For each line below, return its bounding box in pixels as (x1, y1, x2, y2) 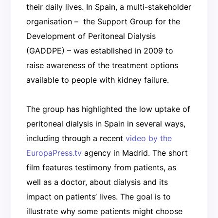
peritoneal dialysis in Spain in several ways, (26, 118, 185, 128)
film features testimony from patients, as (26, 162, 176, 172)
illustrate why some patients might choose (26, 206, 182, 216)
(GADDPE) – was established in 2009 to (26, 45, 173, 55)
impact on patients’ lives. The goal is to (26, 191, 171, 201)
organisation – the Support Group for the (26, 16, 180, 26)
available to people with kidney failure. (26, 74, 169, 85)
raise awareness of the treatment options (26, 60, 178, 70)
